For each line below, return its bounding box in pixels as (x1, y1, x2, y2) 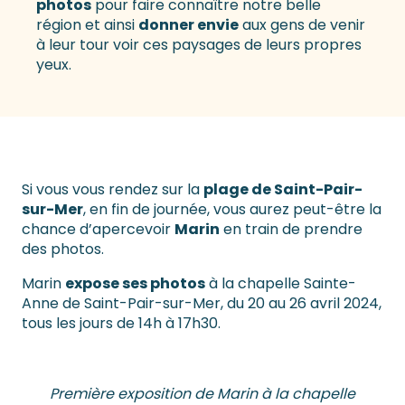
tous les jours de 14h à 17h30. (22, 313, 221, 334)
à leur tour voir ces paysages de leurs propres (36, 34, 362, 56)
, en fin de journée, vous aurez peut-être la (83, 199, 381, 221)
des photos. (22, 239, 104, 260)
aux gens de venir (239, 14, 365, 36)
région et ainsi (36, 14, 138, 36)
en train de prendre (220, 219, 363, 240)
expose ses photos (65, 273, 205, 295)
